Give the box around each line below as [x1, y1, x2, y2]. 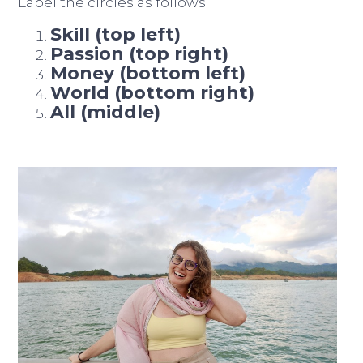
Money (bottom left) [50, 62, 246, 84]
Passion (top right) [50, 42, 229, 65]
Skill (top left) [50, 23, 181, 45]
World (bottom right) [50, 81, 255, 104]
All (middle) [50, 100, 161, 123]
